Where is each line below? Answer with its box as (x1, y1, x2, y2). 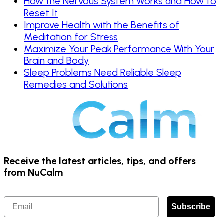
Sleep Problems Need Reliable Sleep (24, 66, 181, 79)
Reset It (24, 7, 58, 19)
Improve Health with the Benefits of (24, 19, 179, 31)
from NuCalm (4, 166, 63, 178)
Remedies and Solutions (24, 78, 128, 91)
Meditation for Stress (24, 31, 118, 43)
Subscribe (171, 202, 210, 211)
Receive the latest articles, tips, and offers (4, 154, 196, 166)
